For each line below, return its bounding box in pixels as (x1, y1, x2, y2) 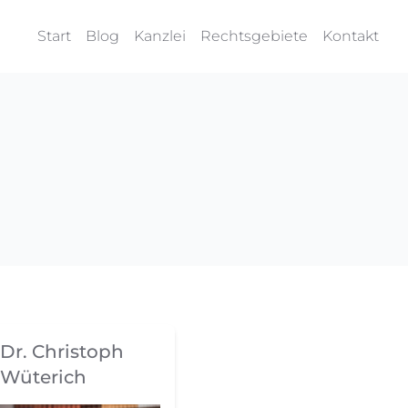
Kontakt (322, 27, 379, 45)
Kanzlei (134, 27, 186, 45)
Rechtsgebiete (200, 27, 308, 45)
